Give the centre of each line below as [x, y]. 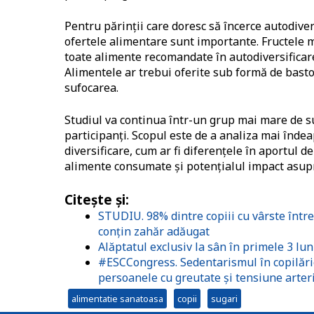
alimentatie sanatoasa [117, 299]
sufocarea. [91, 88]
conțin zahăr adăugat [154, 232]
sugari [224, 299]
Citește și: [97, 200]
